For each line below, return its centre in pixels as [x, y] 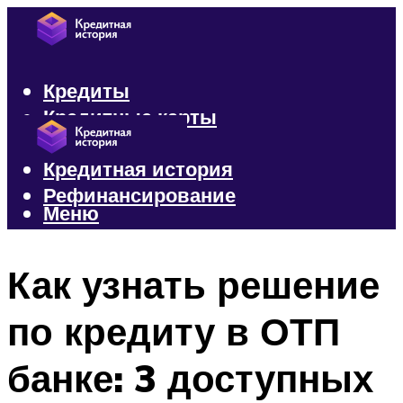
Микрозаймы [107, 143]
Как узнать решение [193, 284]
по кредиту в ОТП [174, 331]
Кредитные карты [130, 117]
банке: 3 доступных [190, 377]
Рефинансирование [139, 195]
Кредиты [86, 91]
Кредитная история [138, 169]
